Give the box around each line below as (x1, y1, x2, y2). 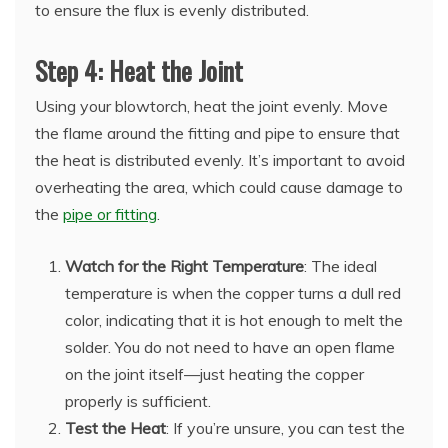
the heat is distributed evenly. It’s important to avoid (35, 150, 405, 171)
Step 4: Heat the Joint (35, 51, 243, 91)
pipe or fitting (63, 204, 157, 225)
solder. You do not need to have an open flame (65, 337, 395, 358)
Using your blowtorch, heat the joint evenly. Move (35, 96, 388, 117)
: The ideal (304, 256, 377, 277)
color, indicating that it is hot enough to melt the (65, 310, 403, 331)
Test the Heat (65, 418, 166, 439)
